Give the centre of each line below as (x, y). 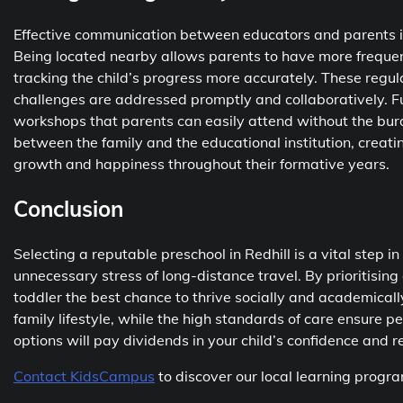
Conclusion (68, 208)
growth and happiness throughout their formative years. (201, 163)
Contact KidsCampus (84, 376)
